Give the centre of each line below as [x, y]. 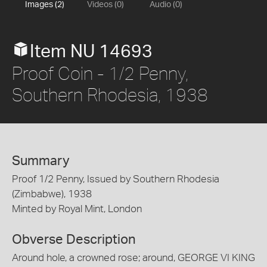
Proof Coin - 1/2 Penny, [100, 73]
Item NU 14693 [91, 52]
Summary [41, 161]
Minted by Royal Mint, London [77, 209]
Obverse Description [74, 239]
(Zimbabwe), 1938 [52, 194]
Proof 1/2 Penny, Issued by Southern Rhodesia [116, 179]
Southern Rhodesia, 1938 [110, 94]
